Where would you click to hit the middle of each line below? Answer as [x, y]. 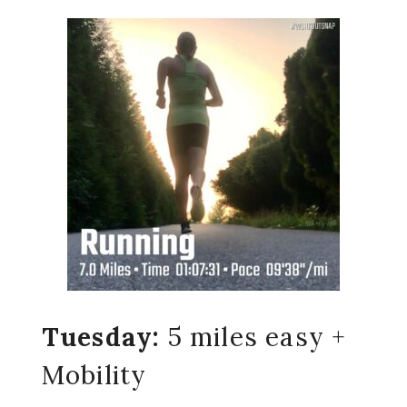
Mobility [94, 375]
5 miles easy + [253, 337]
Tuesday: [101, 337]
